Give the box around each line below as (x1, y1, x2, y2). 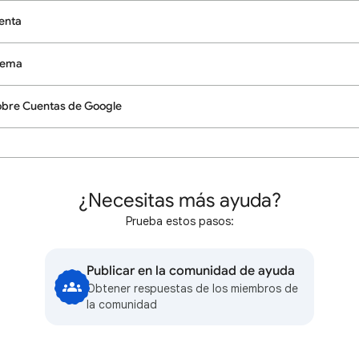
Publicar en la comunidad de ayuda (87, 263, 295, 279)
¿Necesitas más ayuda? (78, 188, 281, 212)
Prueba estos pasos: (125, 214, 234, 228)
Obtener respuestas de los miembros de (87, 281, 298, 296)
